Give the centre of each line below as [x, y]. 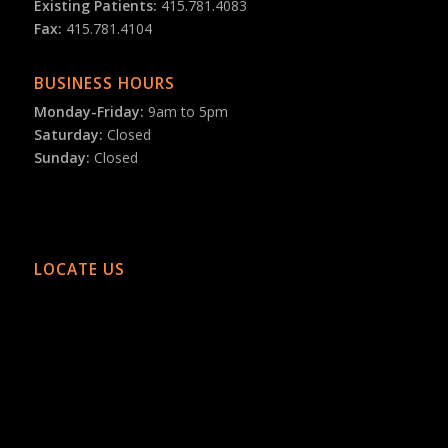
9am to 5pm [185, 111]
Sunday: [61, 157]
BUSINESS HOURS [104, 83]
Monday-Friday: [88, 111]
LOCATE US [79, 269]
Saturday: [68, 134]
